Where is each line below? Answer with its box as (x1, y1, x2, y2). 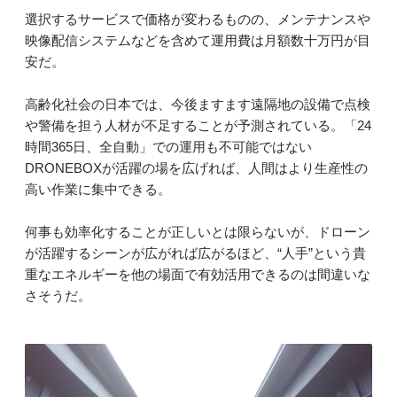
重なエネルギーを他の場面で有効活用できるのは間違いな (25, 266, 370, 282)
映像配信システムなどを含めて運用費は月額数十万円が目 (25, 32, 370, 48)
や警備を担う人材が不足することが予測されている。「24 (25, 117, 371, 133)
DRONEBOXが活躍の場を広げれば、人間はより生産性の (25, 160, 368, 175)
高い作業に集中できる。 (25, 181, 171, 197)
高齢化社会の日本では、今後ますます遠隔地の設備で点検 (25, 96, 370, 112)
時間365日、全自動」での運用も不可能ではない (25, 138, 312, 154)
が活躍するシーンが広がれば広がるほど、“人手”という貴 (25, 245, 366, 261)
